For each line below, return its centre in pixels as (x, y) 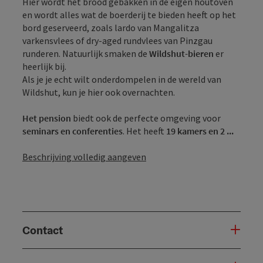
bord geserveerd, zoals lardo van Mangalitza (111, 27)
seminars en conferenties (73, 131)
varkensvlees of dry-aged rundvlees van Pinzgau (117, 40)
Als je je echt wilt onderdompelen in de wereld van (122, 79)
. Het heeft (144, 131)
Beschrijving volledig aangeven (84, 156)
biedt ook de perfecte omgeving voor (146, 118)
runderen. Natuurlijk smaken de (86, 53)
